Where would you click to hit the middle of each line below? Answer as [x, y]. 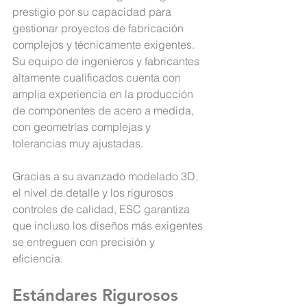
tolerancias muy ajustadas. [78, 144]
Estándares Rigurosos [98, 295]
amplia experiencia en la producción [104, 94]
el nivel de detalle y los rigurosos [94, 193]
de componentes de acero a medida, [105, 111]
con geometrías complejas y [83, 127]
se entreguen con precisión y [85, 242]
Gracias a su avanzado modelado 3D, [107, 176]
